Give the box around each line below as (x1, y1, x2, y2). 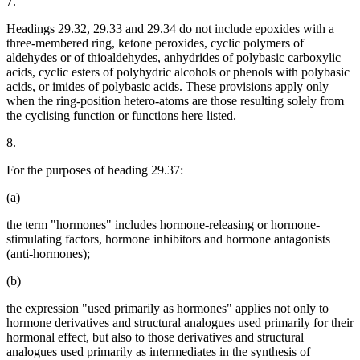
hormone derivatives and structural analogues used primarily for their (6, 316, 354, 330)
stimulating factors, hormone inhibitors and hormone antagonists (6, 232, 330, 247)
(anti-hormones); (6, 247, 90, 261)
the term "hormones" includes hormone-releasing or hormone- (6, 218, 320, 232)
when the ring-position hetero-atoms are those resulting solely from (6, 94, 344, 108)
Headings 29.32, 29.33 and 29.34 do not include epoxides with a (6, 22, 334, 36)
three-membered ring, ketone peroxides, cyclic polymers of (6, 36, 304, 51)
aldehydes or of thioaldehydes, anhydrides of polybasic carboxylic (6, 51, 341, 65)
